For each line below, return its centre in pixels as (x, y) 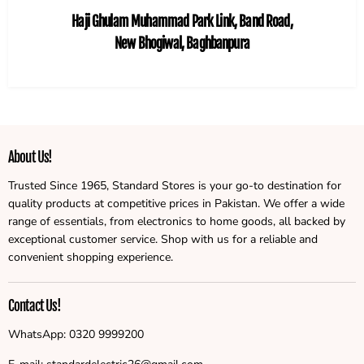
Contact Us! (35, 305)
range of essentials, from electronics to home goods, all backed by (177, 222)
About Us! (30, 158)
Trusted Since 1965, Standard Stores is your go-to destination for (175, 186)
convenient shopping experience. (91, 258)
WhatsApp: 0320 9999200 (76, 334)
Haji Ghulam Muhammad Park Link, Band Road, (182, 22)
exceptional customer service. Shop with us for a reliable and (163, 240)
